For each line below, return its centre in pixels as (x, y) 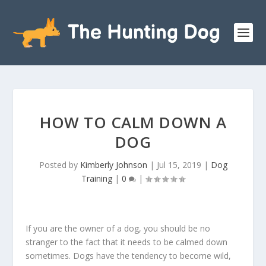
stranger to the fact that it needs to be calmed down (126, 242)
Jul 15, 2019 (179, 165)
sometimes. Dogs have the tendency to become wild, (128, 256)
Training (97, 178)
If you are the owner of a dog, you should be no (118, 228)
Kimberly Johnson (113, 165)
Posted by (59, 165)
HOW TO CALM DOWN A (133, 122)
